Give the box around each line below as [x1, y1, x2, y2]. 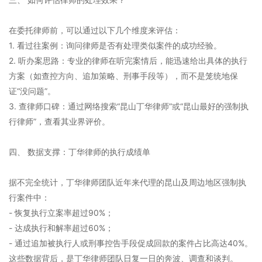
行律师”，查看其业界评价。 [9, 116, 110, 126]
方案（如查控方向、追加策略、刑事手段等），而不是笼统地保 [9, 71, 238, 81]
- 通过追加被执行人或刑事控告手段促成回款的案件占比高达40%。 [9, 238, 253, 248]
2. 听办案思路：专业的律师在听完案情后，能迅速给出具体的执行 [9, 56, 247, 65]
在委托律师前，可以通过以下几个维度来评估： [9, 25, 181, 35]
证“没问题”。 [9, 86, 56, 96]
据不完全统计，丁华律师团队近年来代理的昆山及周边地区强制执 [9, 177, 246, 187]
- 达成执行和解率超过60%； [9, 223, 113, 233]
